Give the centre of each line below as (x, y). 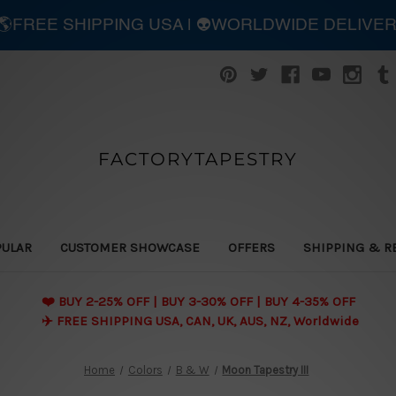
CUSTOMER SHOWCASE (129, 247)
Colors (145, 369)
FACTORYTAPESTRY (198, 159)
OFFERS (251, 247)
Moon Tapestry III (266, 369)
